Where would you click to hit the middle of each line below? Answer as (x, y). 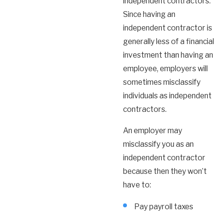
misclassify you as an (158, 144)
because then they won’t (165, 171)
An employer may (153, 130)
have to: (137, 185)
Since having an (149, 15)
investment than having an (168, 55)
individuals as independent (167, 96)
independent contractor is (168, 28)
